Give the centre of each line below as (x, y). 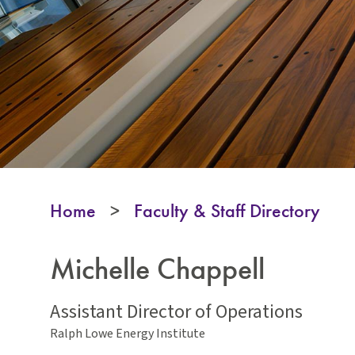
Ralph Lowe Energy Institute (128, 334)
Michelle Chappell (157, 269)
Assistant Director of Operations (176, 312)
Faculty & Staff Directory (227, 211)
